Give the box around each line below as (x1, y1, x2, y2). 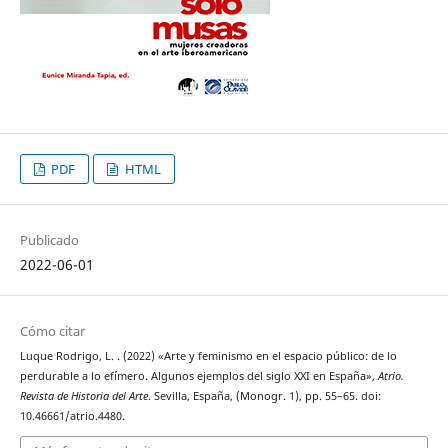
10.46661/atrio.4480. (19, 408, 125, 423)
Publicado (19, 230, 79, 249)
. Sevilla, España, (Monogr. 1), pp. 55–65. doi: (147, 388, 381, 403)
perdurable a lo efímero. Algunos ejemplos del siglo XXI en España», (19, 368, 378, 383)
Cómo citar (19, 321, 85, 340)
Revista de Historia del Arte (19, 388, 148, 403)
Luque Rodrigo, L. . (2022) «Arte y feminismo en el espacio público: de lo (19, 348, 397, 363)
